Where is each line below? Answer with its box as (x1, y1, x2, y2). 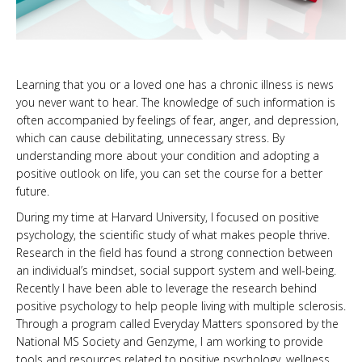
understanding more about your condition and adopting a (16, 148, 319, 164)
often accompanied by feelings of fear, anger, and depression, (16, 112, 339, 128)
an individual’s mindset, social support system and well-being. (16, 263, 336, 279)
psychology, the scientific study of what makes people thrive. (16, 227, 330, 243)
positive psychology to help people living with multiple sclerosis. (16, 298, 346, 314)
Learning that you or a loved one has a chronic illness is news (16, 77, 334, 93)
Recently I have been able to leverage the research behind (16, 280, 317, 297)
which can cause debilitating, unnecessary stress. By (16, 130, 284, 146)
